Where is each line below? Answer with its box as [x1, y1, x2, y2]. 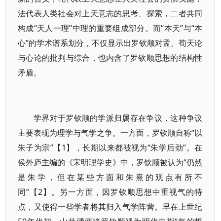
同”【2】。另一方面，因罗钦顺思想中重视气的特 [18, 186, 203, 197]
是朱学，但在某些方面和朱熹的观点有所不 [18, 172, 203, 183]
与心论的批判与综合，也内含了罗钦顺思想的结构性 [18, 52, 203, 63]
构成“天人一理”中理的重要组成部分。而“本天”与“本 [18, 23, 203, 34]
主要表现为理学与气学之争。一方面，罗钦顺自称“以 [18, 127, 203, 138]
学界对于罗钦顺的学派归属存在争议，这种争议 [34, 112, 203, 123]
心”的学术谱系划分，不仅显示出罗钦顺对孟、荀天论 [18, 37, 203, 48]
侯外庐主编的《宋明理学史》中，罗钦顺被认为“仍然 [18, 157, 203, 168]
